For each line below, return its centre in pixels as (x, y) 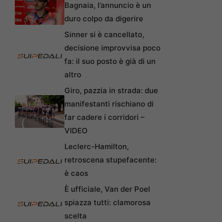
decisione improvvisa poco (112, 48)
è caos (76, 173)
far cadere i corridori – (105, 117)
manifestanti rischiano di (109, 104)
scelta (76, 216)
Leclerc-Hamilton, (97, 146)
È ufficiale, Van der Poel (107, 189)
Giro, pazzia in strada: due (111, 90)
